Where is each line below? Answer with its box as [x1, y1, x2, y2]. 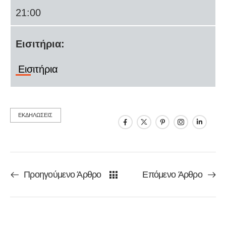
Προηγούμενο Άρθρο [24, 168, 101, 182]
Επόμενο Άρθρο [142, 168, 202, 182]
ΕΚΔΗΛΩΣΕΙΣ [18, 111, 53, 120]
